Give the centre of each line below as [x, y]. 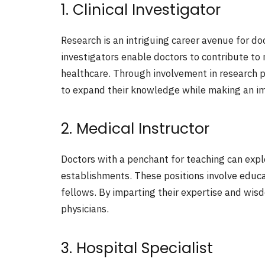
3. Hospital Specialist [137, 248]
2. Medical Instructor [135, 129]
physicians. [85, 209]
